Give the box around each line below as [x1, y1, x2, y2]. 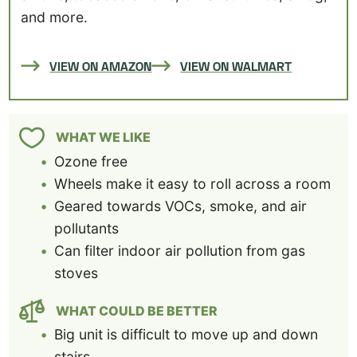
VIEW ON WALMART [180, 57, 292, 73]
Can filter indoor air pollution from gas [54, 241, 306, 259]
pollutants [54, 219, 120, 237]
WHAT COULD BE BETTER [55, 302, 218, 319]
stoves [54, 264, 99, 281]
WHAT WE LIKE [55, 129, 151, 146]
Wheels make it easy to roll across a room [54, 175, 331, 192]
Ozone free [54, 152, 128, 170]
